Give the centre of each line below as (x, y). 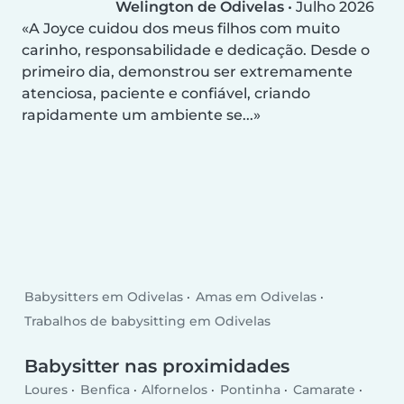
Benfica (105, 389)
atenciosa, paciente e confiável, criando (166, 93)
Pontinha (250, 389)
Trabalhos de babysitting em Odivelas (148, 321)
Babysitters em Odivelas (104, 297)
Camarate (324, 389)
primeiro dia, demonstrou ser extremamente (187, 71)
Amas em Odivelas (256, 297)
